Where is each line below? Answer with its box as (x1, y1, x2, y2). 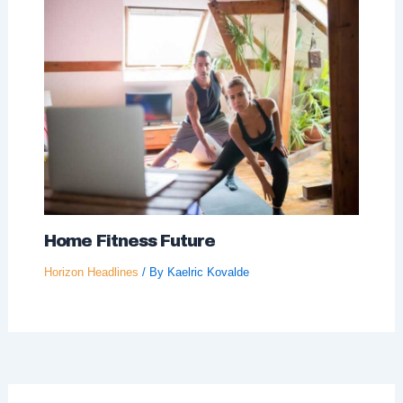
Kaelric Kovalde (166, 264, 249, 279)
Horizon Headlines (43, 264, 139, 279)
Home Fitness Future (43, 231, 215, 250)
